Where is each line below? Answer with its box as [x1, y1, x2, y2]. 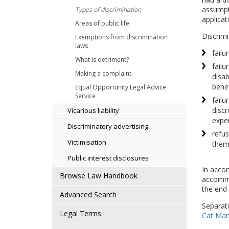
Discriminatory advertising [67, 122, 148, 131]
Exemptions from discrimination [75, 33, 168, 41]
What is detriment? [75, 55, 129, 64]
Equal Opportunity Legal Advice [75, 83, 166, 91]
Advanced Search [60, 190, 117, 199]
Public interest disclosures [67, 153, 149, 163]
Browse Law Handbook [60, 171, 138, 180]
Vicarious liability [67, 106, 119, 115]
